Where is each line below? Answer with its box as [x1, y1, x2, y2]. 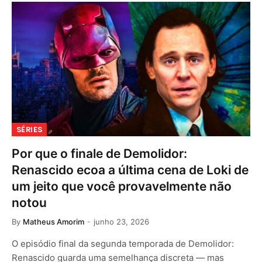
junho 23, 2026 [94, 216, 149, 226]
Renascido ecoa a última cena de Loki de [12, 162, 249, 177]
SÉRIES [16, 123, 43, 135]
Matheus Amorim [23, 216, 84, 226]
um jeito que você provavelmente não [12, 178, 232, 194]
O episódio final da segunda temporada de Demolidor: [12, 237, 234, 249]
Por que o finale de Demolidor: [12, 146, 187, 161]
